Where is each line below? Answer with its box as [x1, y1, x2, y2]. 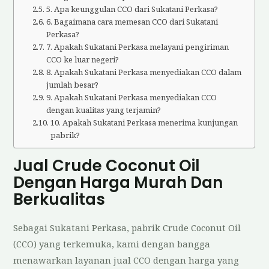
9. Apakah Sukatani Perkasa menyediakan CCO [46, 92, 217, 103]
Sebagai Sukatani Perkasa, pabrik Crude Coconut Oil [13, 221, 241, 234]
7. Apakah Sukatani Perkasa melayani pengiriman [46, 41, 229, 53]
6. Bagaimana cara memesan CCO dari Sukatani [46, 16, 218, 28]
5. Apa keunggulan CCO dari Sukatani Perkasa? [46, 4, 218, 15]
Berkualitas [13, 188, 106, 210]
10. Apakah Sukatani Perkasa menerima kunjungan [50, 117, 238, 128]
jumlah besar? [46, 79, 98, 91]
